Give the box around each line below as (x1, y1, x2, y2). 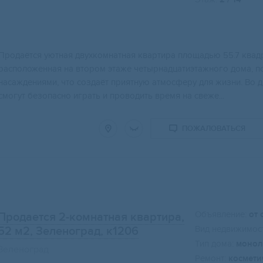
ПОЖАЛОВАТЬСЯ (182, 124, 245, 134)
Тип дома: (195, 238, 234, 249)
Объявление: (195, 209, 247, 220)
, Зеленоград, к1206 (30, 224, 139, 239)
